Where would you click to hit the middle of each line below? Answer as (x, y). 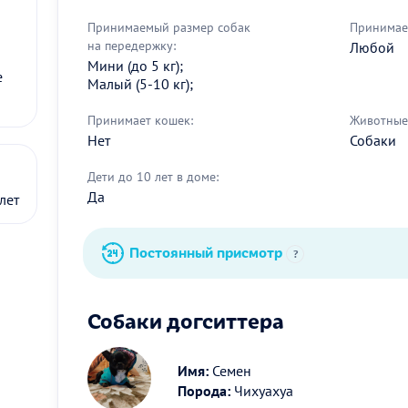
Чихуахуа (262, 390)
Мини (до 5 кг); (135, 65)
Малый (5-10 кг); (140, 83)
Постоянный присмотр (208, 251)
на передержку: (132, 45)
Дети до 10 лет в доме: (153, 176)
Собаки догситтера (186, 319)
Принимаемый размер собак (169, 27)
